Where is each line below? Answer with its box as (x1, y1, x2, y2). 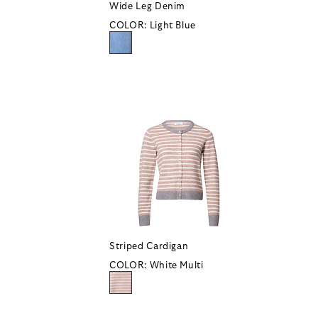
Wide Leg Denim (109, 2, 186, 12)
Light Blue (149, 21, 197, 31)
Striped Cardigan (109, 242, 189, 252)
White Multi (149, 261, 204, 271)
